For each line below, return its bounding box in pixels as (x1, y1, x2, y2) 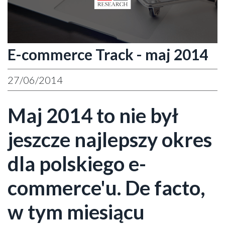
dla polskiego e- (8, 152, 146, 176)
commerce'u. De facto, (8, 176, 205, 200)
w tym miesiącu (8, 200, 145, 224)
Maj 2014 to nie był (8, 103, 179, 128)
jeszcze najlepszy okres (8, 128, 212, 152)
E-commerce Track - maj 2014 (8, 45, 208, 63)
